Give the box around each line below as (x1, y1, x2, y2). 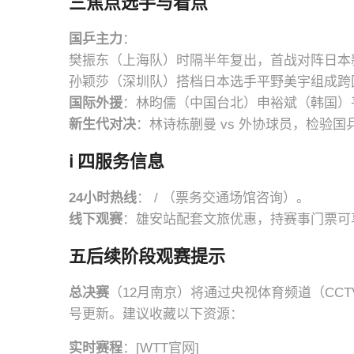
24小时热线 (69, 190, 137, 205)
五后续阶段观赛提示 (69, 246, 225, 266)
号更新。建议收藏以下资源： (69, 307, 243, 322)
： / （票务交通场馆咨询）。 (137, 190, 310, 205)
